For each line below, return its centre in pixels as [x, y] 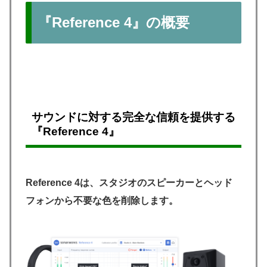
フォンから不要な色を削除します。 [102, 201]
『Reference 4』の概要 [114, 22]
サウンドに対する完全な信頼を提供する [133, 117]
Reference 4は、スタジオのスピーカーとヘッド [129, 183]
